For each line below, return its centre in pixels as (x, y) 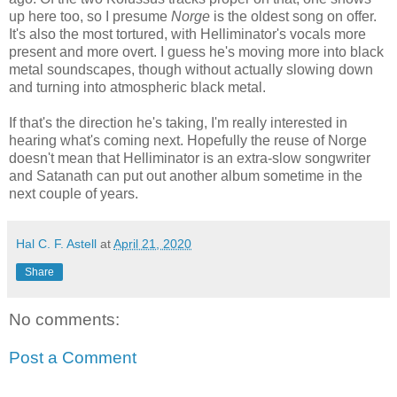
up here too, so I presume (90, 16)
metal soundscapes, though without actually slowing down (191, 69)
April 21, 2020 (152, 243)
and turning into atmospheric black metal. (137, 87)
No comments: (64, 319)
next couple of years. (74, 193)
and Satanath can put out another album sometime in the (186, 175)
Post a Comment (73, 358)
